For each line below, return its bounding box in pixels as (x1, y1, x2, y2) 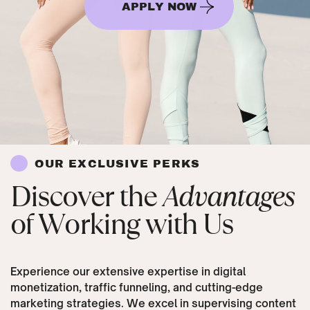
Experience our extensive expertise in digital (10, 264, 246, 278)
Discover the (10, 176, 163, 217)
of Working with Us (10, 204, 234, 244)
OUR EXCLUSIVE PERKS (35, 158, 201, 170)
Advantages (162, 176, 295, 217)
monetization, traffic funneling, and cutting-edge (10, 280, 263, 294)
